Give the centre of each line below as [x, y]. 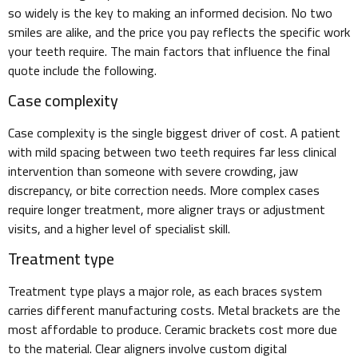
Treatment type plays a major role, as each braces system [165, 291]
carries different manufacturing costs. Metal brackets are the [174, 310]
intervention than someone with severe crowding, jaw [153, 171]
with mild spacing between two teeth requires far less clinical [172, 151]
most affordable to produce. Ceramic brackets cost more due [173, 330]
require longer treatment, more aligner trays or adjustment [167, 209]
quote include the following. [82, 70]
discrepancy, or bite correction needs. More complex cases [164, 190]
